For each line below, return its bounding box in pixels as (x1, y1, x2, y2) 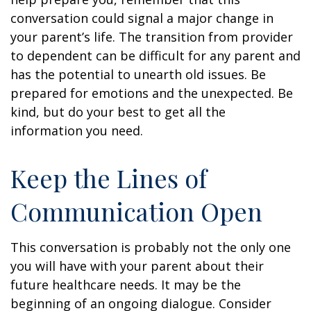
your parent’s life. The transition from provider (10, 28, 293, 45)
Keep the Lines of (10, 161, 207, 194)
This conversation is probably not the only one (10, 239, 291, 255)
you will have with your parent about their (10, 258, 264, 274)
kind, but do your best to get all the (10, 103, 226, 120)
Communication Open (10, 194, 262, 228)
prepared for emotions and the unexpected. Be (10, 85, 293, 101)
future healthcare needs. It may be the (10, 276, 241, 293)
